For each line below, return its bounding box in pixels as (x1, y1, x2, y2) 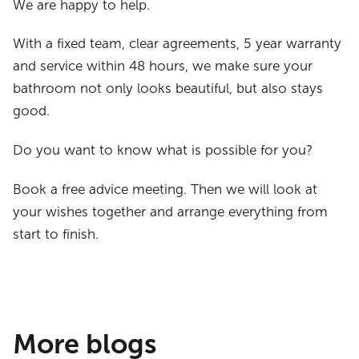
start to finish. (13, 226, 99, 242)
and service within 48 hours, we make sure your (13, 58, 313, 75)
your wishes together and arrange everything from (13, 204, 329, 220)
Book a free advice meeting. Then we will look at (13, 181, 318, 197)
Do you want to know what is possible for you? (13, 142, 313, 158)
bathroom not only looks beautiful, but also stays (13, 81, 324, 97)
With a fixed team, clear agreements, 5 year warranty (13, 36, 342, 52)
